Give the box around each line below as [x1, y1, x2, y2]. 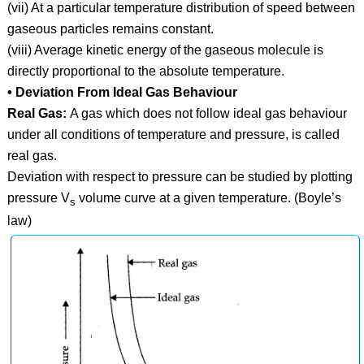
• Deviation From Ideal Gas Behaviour [6, 84, 237, 99]
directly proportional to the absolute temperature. [6, 63, 284, 78]
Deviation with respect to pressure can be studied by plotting [6, 169, 353, 184]
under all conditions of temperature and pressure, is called [6, 127, 340, 141]
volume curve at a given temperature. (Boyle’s [75, 190, 341, 205]
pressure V [6, 190, 70, 205]
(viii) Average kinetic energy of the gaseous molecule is [6, 42, 323, 57]
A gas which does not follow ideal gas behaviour [66, 106, 347, 120]
